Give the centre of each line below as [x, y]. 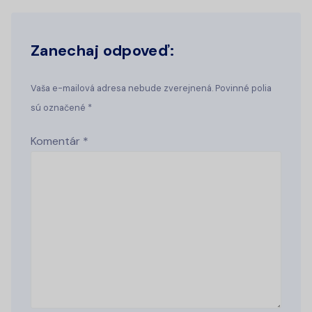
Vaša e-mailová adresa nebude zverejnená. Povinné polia [151, 88]
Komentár [57, 141]
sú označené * [61, 108]
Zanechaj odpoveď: [103, 51]
